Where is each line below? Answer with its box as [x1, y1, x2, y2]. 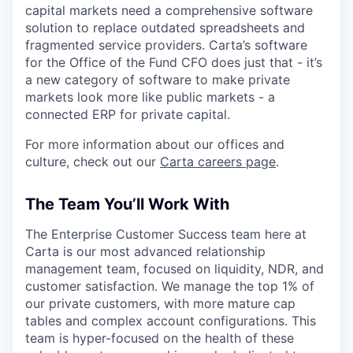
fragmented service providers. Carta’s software [25, 36, 307, 53]
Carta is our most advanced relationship [25, 243, 266, 259]
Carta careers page [160, 153, 276, 169]
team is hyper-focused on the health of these [25, 329, 294, 346]
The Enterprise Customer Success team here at [25, 225, 307, 242]
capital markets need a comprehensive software [25, 2, 313, 18]
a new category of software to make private [25, 71, 290, 87]
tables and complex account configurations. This [25, 312, 316, 329]
